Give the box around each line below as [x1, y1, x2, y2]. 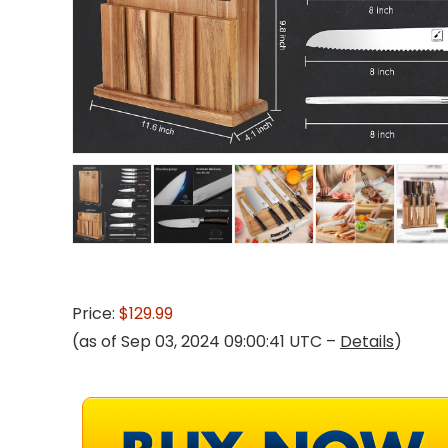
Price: [72, 302, 119, 325]
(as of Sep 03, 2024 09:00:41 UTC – [72, 330, 340, 353]
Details [340, 330, 394, 353]
